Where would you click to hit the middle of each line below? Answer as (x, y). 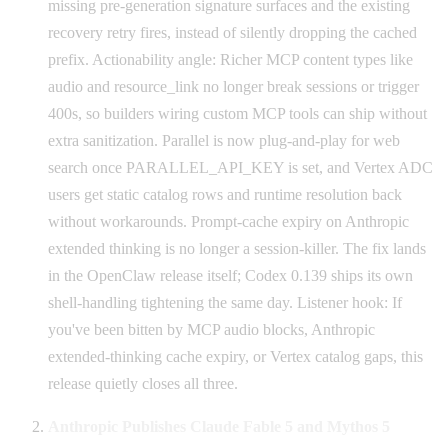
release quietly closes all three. (143, 383)
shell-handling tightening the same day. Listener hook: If (225, 302)
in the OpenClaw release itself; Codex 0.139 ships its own (230, 275)
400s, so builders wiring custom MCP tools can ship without (237, 113)
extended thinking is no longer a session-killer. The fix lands (237, 248)
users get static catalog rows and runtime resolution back (225, 194)
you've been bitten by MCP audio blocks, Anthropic (211, 329)
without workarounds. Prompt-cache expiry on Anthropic (228, 221)
